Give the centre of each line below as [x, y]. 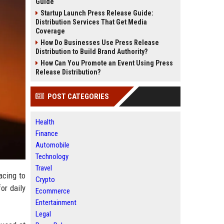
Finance [47, 133]
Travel [44, 168]
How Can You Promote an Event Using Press [107, 63]
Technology [52, 156]
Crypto [45, 179]
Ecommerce [53, 191]
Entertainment [56, 202]
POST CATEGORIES [78, 96]
